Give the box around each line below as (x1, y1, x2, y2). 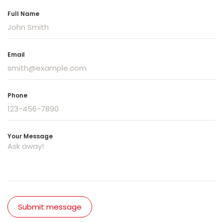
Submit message (18, 201, 82, 212)
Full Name (7, 9, 39, 18)
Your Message (7, 131, 53, 140)
